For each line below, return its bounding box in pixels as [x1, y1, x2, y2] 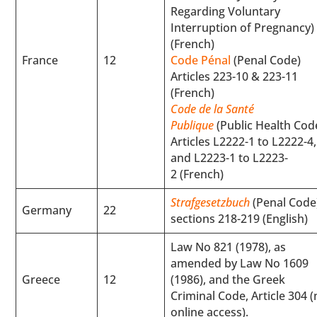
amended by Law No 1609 [171, 255, 309, 271]
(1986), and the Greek [171, 271, 286, 287]
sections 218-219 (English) [171, 210, 309, 226]
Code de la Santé [171, 100, 255, 117]
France [22, 52, 59, 68]
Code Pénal [171, 52, 231, 68]
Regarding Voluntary [171, 3, 281, 19]
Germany [22, 202, 72, 218]
